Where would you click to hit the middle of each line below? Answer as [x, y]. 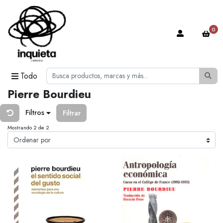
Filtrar [71, 113]
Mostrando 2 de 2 [28, 128]
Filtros [36, 113]
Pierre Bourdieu [49, 94]
